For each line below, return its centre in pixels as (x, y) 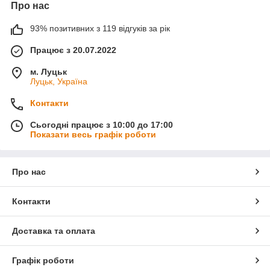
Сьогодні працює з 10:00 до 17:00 (102, 124)
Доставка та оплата (54, 231)
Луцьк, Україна (59, 81)
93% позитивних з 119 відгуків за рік (100, 28)
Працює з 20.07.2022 (73, 50)
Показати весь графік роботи (93, 134)
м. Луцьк (49, 71)
